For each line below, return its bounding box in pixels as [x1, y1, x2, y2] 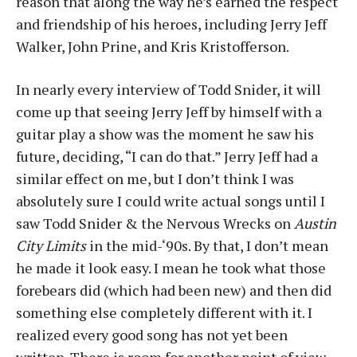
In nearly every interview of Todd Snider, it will [16, 80, 321, 99]
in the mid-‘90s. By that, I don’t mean [86, 236, 328, 255]
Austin [294, 214, 336, 233]
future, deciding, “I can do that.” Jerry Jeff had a [16, 147, 318, 166]
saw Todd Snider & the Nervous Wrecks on [16, 214, 294, 233]
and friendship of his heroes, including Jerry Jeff [16, 14, 327, 33]
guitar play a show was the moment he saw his [16, 124, 314, 143]
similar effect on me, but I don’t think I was [16, 169, 294, 188]
